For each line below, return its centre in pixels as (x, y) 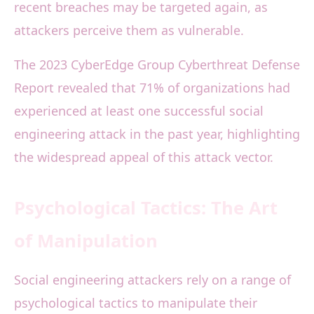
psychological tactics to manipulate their (136, 303)
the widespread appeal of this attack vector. (144, 157)
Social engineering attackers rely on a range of (152, 280)
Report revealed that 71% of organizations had (152, 88)
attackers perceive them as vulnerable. (129, 30)
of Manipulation (86, 241)
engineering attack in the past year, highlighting (157, 134)
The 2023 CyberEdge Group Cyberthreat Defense (157, 65)
